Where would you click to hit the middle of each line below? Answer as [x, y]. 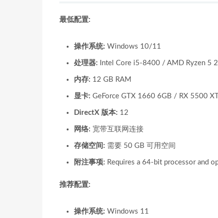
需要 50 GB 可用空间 [140, 146]
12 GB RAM [111, 80]
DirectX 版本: [96, 113]
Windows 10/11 [133, 46]
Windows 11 [127, 211]
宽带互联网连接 [117, 129]
